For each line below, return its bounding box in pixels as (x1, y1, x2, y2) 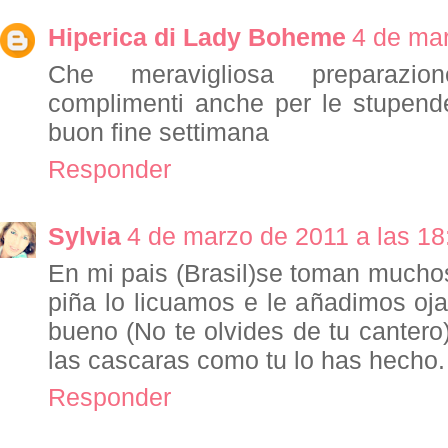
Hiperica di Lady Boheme (48, 23, 346, 52)
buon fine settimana (48, 118, 269, 147)
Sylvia (48, 222, 121, 251)
